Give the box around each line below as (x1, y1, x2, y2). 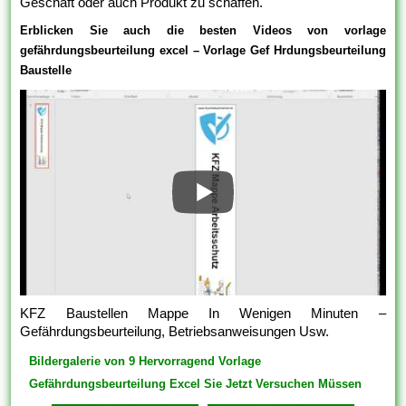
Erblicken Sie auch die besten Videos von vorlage (20, 24, 386, 38)
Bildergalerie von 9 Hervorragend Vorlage (29, 353, 262, 368)
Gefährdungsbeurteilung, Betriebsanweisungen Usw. (20, 323, 330, 339)
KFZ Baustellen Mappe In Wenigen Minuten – (20, 304, 386, 321)
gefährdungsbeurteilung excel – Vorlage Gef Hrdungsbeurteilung (20, 43, 386, 58)
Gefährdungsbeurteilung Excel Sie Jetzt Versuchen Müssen (29, 376, 362, 391)
